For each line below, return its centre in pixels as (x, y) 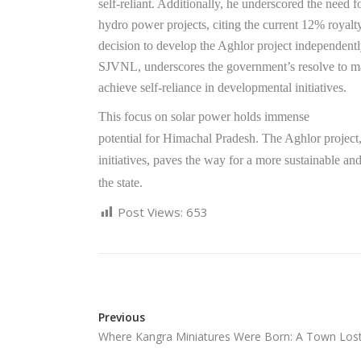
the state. (120, 183)
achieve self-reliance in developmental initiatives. (222, 87)
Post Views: (150, 212)
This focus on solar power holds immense (204, 116)
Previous (122, 317)
